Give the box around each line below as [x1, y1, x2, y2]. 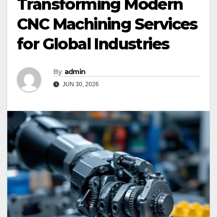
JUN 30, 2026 [61, 81, 99, 88]
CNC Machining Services [17, 15, 198, 34]
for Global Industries [17, 34, 170, 54]
